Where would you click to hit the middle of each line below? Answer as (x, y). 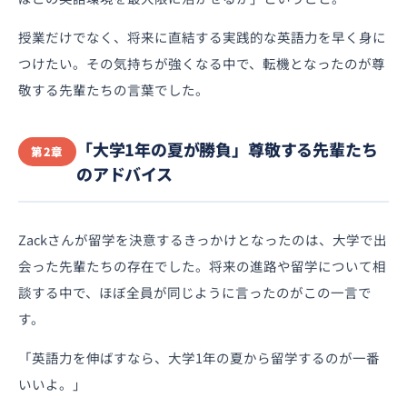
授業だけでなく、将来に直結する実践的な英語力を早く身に (202, 36)
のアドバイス (124, 173)
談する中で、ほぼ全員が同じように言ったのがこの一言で (195, 292)
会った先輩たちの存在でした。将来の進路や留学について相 (202, 265)
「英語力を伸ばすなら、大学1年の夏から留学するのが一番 (199, 357)
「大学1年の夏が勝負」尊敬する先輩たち (227, 149)
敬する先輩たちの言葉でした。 (114, 89)
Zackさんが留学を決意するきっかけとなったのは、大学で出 (203, 239)
